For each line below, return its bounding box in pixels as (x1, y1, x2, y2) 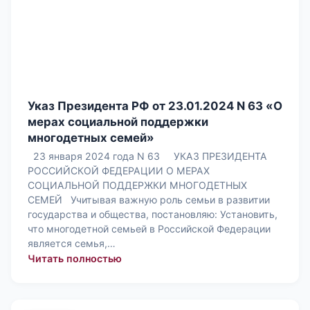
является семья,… (28, 237, 116, 250)
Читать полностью (28, 253, 122, 265)
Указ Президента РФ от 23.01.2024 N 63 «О (28, 98, 282, 113)
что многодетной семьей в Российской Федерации (28, 223, 271, 235)
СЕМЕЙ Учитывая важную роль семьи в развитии (28, 194, 270, 206)
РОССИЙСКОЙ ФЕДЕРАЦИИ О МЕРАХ (28, 165, 210, 177)
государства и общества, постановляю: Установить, (28, 208, 277, 221)
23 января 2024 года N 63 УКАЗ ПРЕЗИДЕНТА (28, 150, 267, 163)
